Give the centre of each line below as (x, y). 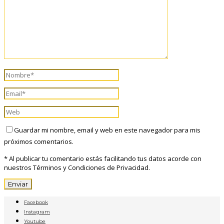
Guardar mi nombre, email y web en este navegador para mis (107, 130)
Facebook (36, 202)
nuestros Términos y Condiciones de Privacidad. (77, 167)
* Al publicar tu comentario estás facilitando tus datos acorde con (103, 158)
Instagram (37, 211)
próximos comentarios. (39, 141)
